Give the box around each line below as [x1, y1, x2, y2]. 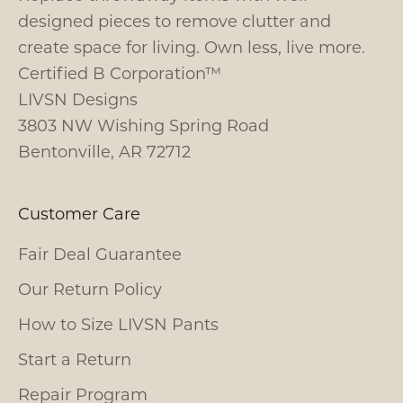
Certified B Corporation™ [18, 61, 221, 84]
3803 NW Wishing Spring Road [18, 113, 269, 136]
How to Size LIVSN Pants [18, 312, 219, 335]
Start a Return [18, 347, 131, 370]
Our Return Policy [18, 277, 162, 300]
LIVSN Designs [18, 87, 138, 110]
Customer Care [18, 201, 140, 224]
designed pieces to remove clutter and [18, 9, 331, 31]
